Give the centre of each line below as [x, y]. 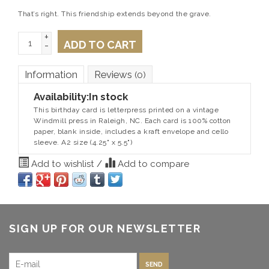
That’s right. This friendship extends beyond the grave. [115, 14]
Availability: [61, 97]
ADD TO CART [100, 45]
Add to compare [152, 164]
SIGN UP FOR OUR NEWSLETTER [105, 229]
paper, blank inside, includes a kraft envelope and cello [131, 132]
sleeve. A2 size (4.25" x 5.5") [83, 143]
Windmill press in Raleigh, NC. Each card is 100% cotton [132, 121]
